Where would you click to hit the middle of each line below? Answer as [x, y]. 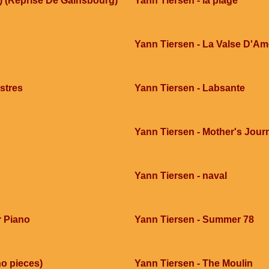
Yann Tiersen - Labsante [190, 88]
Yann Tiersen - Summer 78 [194, 219]
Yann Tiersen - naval [181, 176]
